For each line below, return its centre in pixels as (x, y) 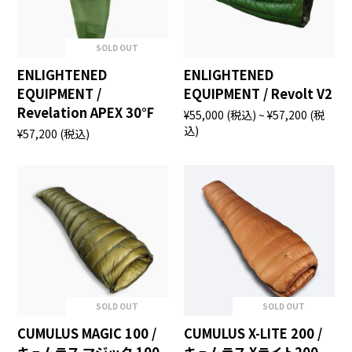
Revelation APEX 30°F (86, 112)
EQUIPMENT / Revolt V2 (258, 93)
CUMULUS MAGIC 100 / (87, 333)
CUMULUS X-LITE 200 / (253, 333)
